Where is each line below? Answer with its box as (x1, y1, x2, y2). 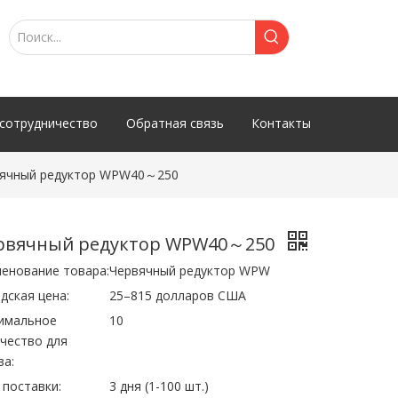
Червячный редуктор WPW (109, 262, 271, 279)
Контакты (251, 115, 311, 131)
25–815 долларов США (109, 287, 247, 304)
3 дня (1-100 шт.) (109, 378, 210, 394)
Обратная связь (125, 115, 224, 131)
